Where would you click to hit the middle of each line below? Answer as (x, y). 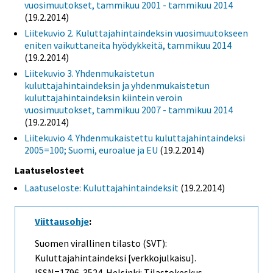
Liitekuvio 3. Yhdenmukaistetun (89, 73)
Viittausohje (62, 221)
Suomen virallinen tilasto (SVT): (101, 243)
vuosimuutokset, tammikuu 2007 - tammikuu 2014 (129, 109)
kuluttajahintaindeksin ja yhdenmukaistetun (117, 85)
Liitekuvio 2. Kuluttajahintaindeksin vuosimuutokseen (136, 33)
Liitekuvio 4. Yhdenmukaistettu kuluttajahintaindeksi (135, 137)
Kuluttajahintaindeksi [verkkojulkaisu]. (115, 258)
